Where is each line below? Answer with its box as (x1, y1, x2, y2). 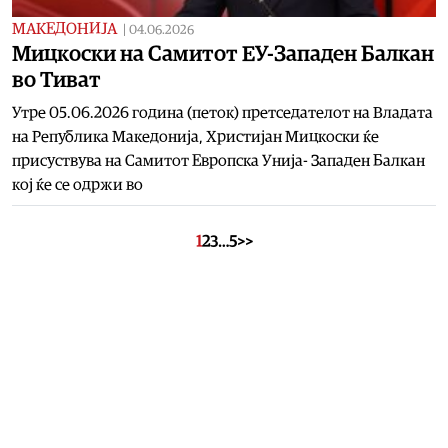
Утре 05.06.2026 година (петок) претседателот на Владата (12, 104, 433, 121)
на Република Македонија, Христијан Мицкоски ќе (12, 128, 379, 145)
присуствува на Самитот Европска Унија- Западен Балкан (12, 152, 425, 169)
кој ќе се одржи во (12, 176, 143, 193)
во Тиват (12, 68, 101, 91)
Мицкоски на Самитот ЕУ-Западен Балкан (12, 42, 434, 65)
